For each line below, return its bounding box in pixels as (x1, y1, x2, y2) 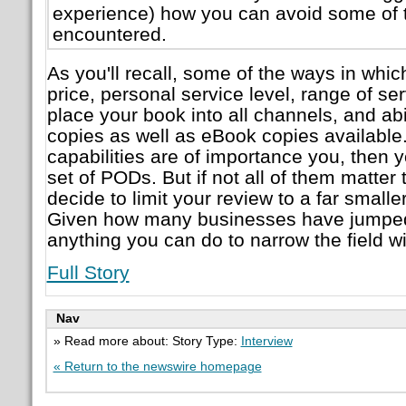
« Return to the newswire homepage (53, 359, 262, 373)
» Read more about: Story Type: (53, 333, 241, 348)
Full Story (46, 262, 130, 284)
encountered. (52, 23, 167, 44)
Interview (240, 333, 293, 348)
